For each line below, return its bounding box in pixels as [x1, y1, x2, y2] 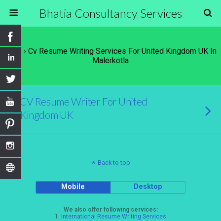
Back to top [97, 159, 130, 166]
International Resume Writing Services [61, 213, 166, 220]
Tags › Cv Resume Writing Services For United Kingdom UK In [4, 46, 217, 56]
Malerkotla [92, 56, 129, 65]
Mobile [61, 183, 85, 191]
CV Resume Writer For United [20, 95, 147, 108]
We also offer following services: [63, 206, 158, 213]
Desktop [133, 183, 162, 191]
